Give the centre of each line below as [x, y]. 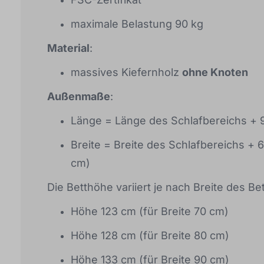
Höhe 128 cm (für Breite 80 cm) [150, 235]
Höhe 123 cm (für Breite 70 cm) [150, 211]
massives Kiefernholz [126, 72]
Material [68, 48]
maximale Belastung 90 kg [137, 24]
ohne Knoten [215, 72]
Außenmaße [79, 96]
